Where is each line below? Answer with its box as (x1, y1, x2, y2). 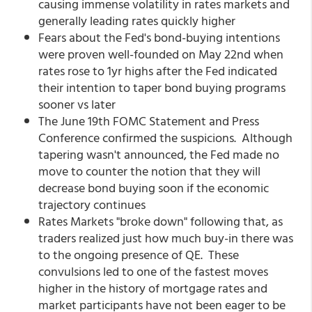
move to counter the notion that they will (38, 162, 260, 180)
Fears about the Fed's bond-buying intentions (38, 28, 280, 47)
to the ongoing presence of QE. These (38, 245, 239, 264)
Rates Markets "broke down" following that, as (38, 212, 283, 231)
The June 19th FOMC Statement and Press (38, 111, 259, 130)
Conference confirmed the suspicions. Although (38, 128, 292, 147)
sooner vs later (38, 95, 116, 114)
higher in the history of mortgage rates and (38, 279, 267, 297)
